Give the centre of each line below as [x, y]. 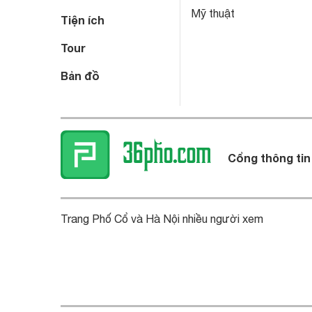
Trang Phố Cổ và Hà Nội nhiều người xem [162, 219]
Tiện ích [83, 19]
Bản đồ [80, 75]
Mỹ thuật [213, 13]
